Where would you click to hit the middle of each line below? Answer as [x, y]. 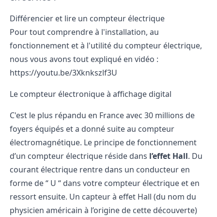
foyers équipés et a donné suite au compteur [92, 129]
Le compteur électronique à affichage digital [91, 94]
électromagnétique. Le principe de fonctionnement [103, 142]
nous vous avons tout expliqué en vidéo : [84, 59]
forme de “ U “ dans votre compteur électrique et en [105, 183]
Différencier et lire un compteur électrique [87, 18]
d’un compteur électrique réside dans [79, 156]
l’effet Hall [169, 156]
